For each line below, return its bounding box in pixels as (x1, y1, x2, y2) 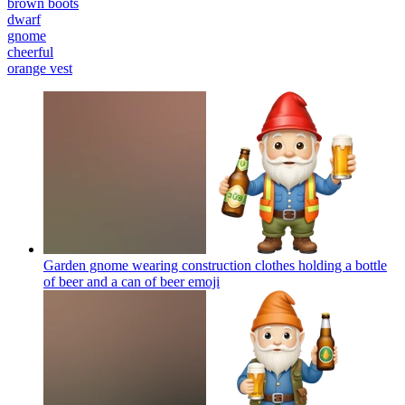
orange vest (7, 60, 72, 76)
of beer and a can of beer (43, 273, 188, 289)
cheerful (7, 43, 53, 60)
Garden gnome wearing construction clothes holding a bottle (43, 257, 387, 273)
